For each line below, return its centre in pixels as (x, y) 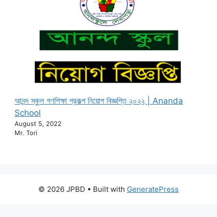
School (28, 113)
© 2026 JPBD (62, 189)
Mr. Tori (26, 133)
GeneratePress (153, 189)
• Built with (106, 189)
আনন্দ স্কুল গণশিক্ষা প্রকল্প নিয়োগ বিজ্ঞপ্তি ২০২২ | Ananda (99, 101)
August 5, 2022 (38, 124)
